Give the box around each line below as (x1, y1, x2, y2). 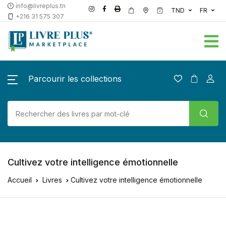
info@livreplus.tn (16, 2, 66, 10)
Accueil (8, 176, 32, 185)
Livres (42, 176, 62, 185)
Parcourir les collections (28, 74, 122, 84)
